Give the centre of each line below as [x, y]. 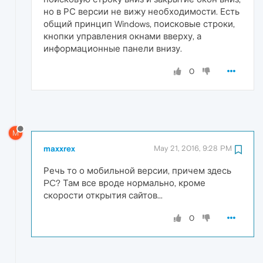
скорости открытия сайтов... [103, 195]
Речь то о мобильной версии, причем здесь [137, 170]
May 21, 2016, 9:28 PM [193, 148]
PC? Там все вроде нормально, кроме [124, 183]
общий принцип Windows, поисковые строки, [139, 24]
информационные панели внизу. [113, 49]
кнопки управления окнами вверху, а [122, 36]
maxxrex [59, 148]
